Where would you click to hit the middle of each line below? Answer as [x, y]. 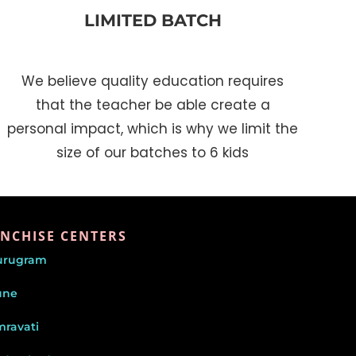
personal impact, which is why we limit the [153, 129]
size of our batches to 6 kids [153, 153]
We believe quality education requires [153, 81]
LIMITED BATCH [153, 21]
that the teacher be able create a [153, 105]
